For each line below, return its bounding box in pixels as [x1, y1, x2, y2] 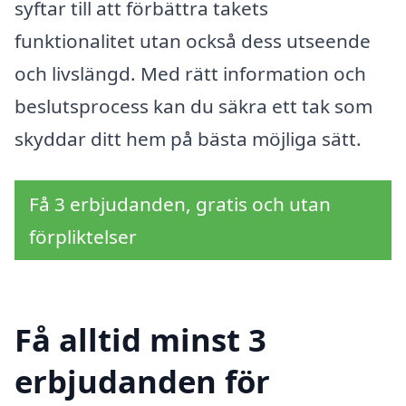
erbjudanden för [14, 359, 270, 402]
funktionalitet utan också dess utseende [14, 28, 371, 54]
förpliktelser [29, 224, 137, 250]
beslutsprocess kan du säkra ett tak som [14, 93, 372, 120]
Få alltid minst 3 [14, 317, 266, 361]
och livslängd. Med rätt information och [14, 61, 366, 87]
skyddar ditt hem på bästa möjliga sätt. [14, 126, 362, 152]
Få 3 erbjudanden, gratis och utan [29, 191, 331, 217]
